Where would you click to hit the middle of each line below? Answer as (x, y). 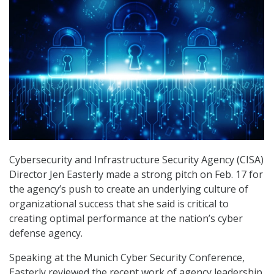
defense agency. (46, 233)
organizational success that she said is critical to (119, 204)
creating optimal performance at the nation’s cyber (126, 219)
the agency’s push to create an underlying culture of (129, 189)
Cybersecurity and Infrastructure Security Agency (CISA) (136, 160)
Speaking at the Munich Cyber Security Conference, (127, 258)
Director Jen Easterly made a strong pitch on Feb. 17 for (136, 175)
